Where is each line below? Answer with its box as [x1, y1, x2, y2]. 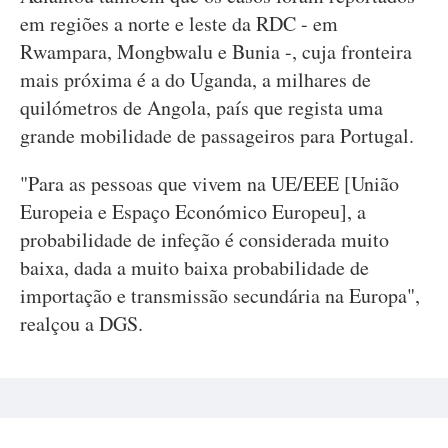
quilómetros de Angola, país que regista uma [20, 94, 383, 121]
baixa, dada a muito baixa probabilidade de [20, 254, 369, 281]
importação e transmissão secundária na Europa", [20, 282, 420, 309]
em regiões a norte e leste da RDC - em [20, 10, 338, 37]
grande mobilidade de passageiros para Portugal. [20, 122, 414, 149]
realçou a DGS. [20, 310, 143, 337]
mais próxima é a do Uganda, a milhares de [20, 66, 371, 93]
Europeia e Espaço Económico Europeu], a [20, 198, 366, 225]
